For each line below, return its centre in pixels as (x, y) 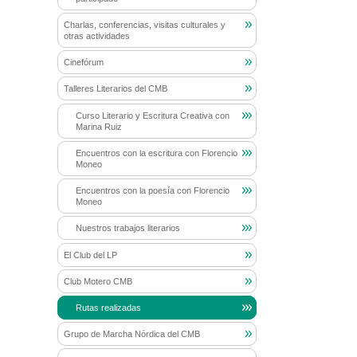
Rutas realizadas (108, 307)
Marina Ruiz (98, 126)
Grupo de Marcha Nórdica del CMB (132, 334)
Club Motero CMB (98, 281)
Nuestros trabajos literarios (127, 228)
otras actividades (97, 35)
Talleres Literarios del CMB (116, 89)
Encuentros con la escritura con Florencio (156, 153)
